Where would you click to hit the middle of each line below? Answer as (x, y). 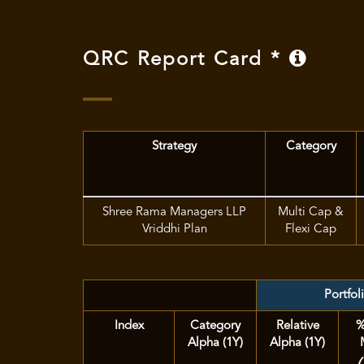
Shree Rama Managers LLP (174, 212)
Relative (297, 326)
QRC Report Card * (186, 60)
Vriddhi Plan (174, 229)
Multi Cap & (311, 212)
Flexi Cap (311, 229)
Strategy (174, 146)
